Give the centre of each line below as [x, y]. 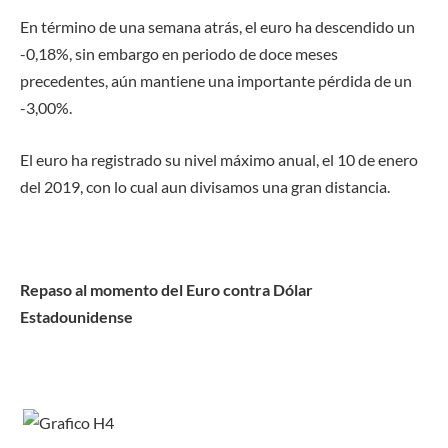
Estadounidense [76, 316]
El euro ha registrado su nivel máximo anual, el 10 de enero [219, 159]
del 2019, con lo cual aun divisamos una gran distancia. [205, 186]
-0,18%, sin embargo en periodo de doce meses [179, 53]
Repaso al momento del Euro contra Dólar [166, 289]
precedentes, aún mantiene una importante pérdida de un [216, 80]
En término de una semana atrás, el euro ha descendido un [217, 26]
